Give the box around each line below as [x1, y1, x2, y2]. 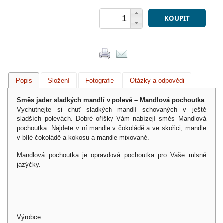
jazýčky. [17, 160, 41, 168]
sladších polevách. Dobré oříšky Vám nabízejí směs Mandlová [17, 114, 206, 122]
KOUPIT [164, 13, 190, 23]
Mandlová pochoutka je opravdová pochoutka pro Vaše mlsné [17, 151, 206, 159]
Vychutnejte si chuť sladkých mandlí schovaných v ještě [17, 105, 206, 113]
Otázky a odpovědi [129, 76, 184, 84]
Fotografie [85, 76, 114, 84]
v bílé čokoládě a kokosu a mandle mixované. [17, 133, 150, 141]
